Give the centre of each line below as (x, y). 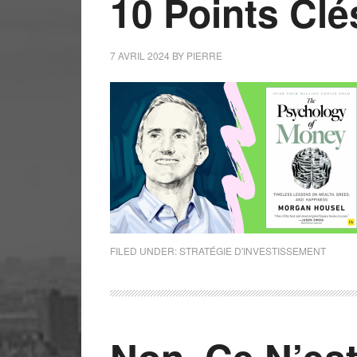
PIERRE (204, 55)
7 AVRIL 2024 (140, 55)
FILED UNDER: (145, 251)
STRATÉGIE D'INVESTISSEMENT (253, 251)
